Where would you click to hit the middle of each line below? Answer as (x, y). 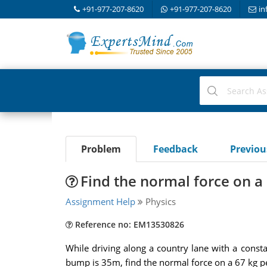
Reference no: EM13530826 (128, 224)
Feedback (175, 149)
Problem (101, 149)
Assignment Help (100, 201)
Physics (159, 201)
